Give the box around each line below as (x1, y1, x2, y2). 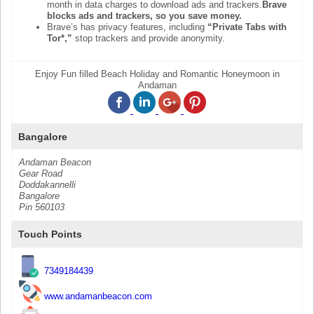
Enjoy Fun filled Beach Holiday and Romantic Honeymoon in (34, 68, 280, 79)
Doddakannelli (19, 179, 76, 191)
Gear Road (19, 168, 62, 179)
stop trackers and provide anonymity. (75, 33, 225, 44)
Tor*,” (47, 33, 75, 44)
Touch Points (18, 228, 82, 240)
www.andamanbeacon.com (44, 290, 152, 301)
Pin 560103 (19, 202, 64, 213)
